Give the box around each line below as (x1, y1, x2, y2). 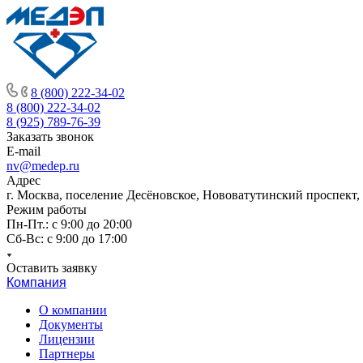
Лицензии (39, 332, 95, 346)
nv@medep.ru (6, 159, 79, 173)
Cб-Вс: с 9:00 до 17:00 (6, 232, 127, 246)
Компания (6, 275, 66, 289)
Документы (39, 318, 103, 331)
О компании (39, 303, 107, 317)
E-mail (6, 144, 41, 158)
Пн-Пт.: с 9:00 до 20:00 (6, 217, 132, 231)
